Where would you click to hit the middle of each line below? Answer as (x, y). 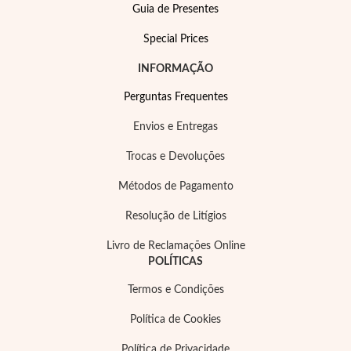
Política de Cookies (175, 320)
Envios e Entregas (175, 127)
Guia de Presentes (175, 9)
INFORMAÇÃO (175, 69)
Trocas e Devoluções (175, 157)
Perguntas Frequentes (175, 97)
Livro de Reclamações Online (175, 246)
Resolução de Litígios (175, 216)
